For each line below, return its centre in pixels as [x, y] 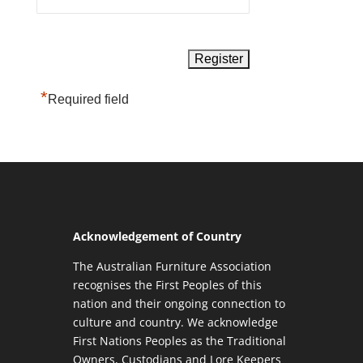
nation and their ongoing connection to [179, 303]
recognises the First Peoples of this [167, 285]
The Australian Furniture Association [172, 266]
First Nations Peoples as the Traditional [179, 341]
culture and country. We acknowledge [175, 322]
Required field [88, 99]
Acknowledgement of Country [157, 236]
